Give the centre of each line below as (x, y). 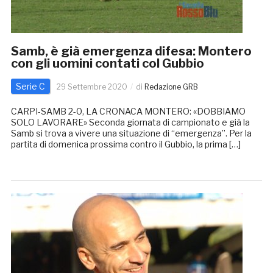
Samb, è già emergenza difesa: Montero (131, 51)
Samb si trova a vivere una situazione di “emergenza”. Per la (131, 133)
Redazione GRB (171, 87)
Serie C (30, 87)
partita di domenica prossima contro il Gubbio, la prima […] (126, 144)
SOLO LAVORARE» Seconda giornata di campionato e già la (130, 122)
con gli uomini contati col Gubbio (107, 64)
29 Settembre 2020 (92, 87)
